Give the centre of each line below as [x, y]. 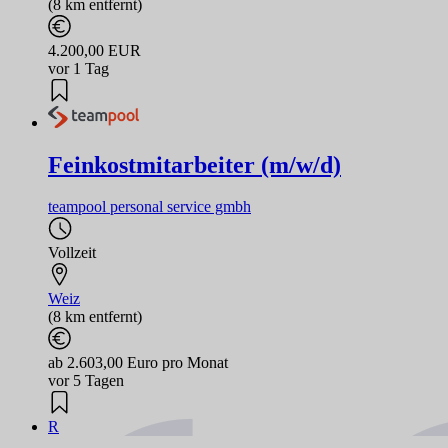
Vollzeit [72, 253]
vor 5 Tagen [86, 381]
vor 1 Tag [78, 69]
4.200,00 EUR [94, 51]
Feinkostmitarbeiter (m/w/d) [194, 164]
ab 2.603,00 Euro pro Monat [138, 363]
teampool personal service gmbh [149, 207]
